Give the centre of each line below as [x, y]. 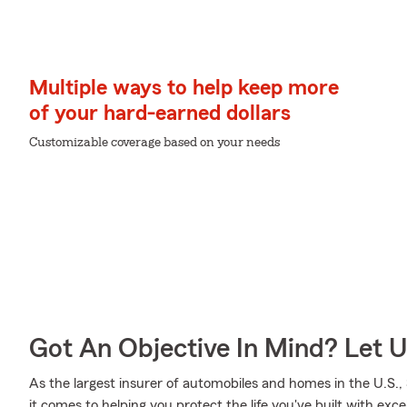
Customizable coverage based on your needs [154, 143]
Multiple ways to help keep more [184, 88]
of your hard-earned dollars [160, 114]
